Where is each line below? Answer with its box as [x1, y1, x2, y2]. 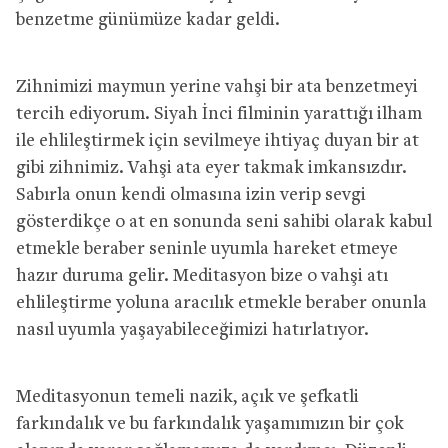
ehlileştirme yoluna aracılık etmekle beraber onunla [16, 293, 427, 313]
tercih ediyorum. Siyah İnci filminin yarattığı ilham [16, 104, 422, 124]
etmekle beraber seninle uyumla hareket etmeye [16, 239, 398, 259]
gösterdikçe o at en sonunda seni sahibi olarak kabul [16, 212, 432, 232]
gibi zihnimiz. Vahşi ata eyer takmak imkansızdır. [16, 158, 407, 178]
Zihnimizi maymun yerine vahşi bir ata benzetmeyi [16, 77, 418, 97]
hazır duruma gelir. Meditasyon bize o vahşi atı [16, 266, 388, 286]
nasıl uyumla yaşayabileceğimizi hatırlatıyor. [16, 320, 369, 340]
